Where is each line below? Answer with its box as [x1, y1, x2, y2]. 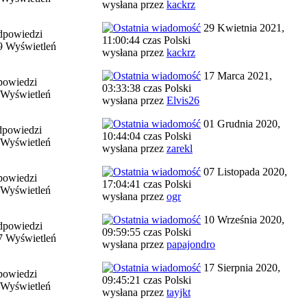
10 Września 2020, [201, 214, 284, 225]
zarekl [167, 143, 193, 154]
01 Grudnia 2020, [201, 118, 280, 130]
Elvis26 [167, 95, 199, 106]
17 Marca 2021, [201, 70, 272, 82]
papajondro [167, 238, 215, 250]
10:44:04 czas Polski [102, 130, 191, 142]
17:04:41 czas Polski [102, 178, 191, 190]
